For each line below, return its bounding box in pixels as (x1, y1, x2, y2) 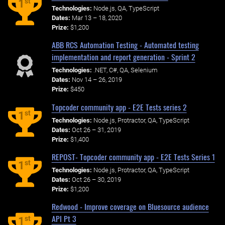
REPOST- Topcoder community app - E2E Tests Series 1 (51, 151, 215, 163)
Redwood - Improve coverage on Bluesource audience (51, 200, 209, 213)
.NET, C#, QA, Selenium (93, 66, 158, 74)
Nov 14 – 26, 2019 (71, 76, 122, 84)
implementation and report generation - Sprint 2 (51, 51, 195, 63)
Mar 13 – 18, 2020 (71, 14, 122, 22)
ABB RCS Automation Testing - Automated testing (51, 39, 199, 51)
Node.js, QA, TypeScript (93, 4, 159, 12)
